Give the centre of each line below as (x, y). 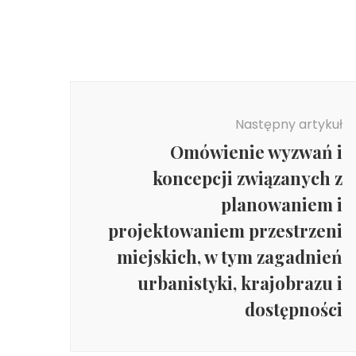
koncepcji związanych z (247, 178)
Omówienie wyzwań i (256, 152)
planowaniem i (281, 204)
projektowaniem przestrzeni (225, 230)
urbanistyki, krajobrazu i (240, 283)
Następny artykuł (288, 124)
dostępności (293, 309)
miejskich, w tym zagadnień (229, 257)
